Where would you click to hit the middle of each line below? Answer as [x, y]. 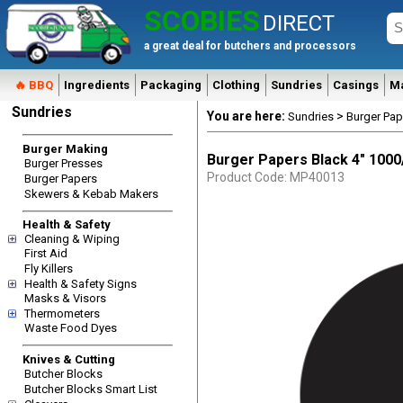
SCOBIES [202, 21]
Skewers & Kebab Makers [91, 193]
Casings [356, 85]
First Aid [46, 253]
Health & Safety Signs [81, 284]
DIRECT [299, 23]
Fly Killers [49, 269]
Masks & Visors [65, 298]
